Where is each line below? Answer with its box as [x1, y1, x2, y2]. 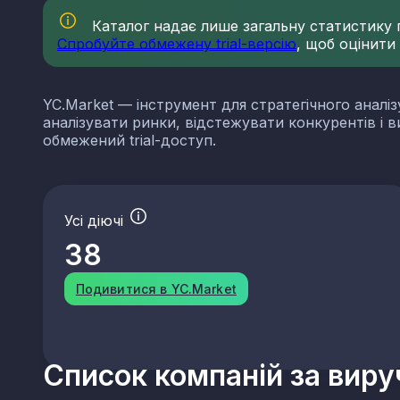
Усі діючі [64, 212, 128, 230]
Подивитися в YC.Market [75, 281, 237, 297]
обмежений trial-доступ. [43, 131, 216, 150]
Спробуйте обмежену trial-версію [57, 35, 296, 54]
